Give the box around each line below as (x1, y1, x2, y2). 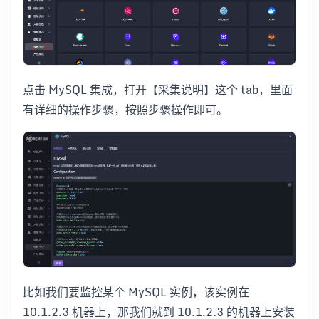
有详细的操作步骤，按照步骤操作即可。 (23, 100, 228, 119)
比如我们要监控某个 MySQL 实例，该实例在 (23, 283, 249, 302)
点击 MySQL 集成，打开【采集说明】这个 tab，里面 (23, 80, 293, 99)
